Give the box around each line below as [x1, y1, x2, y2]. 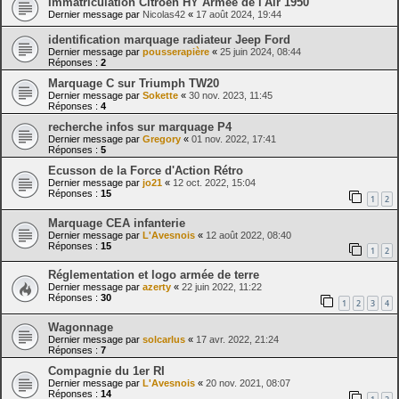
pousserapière [142, 46, 209, 58]
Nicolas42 [142, 9, 185, 20]
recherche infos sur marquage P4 [48, 120, 232, 134]
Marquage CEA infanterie [48, 216, 185, 230]
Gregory [142, 134, 181, 145]
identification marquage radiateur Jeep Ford [48, 33, 290, 47]
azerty [142, 281, 171, 293]
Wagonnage [48, 320, 113, 334]
